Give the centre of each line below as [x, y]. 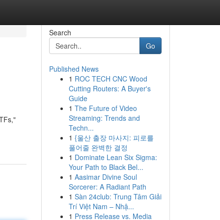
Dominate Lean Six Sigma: [116, 157]
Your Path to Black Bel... [106, 167]
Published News [74, 69]
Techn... [81, 128]
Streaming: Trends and [104, 118]
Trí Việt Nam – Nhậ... [101, 206]
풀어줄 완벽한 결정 [98, 147]
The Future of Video [106, 108]
